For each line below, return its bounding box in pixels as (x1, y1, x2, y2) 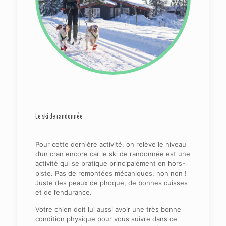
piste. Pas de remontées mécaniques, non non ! (35, 168, 187, 177)
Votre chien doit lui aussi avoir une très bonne (35, 205, 181, 213)
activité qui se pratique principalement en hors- (35, 159, 185, 167)
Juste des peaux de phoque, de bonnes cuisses (35, 178, 188, 187)
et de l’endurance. (35, 188, 92, 196)
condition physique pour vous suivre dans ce (35, 214, 177, 223)
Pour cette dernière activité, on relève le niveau (35, 140, 186, 148)
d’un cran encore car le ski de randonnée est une (35, 149, 190, 158)
